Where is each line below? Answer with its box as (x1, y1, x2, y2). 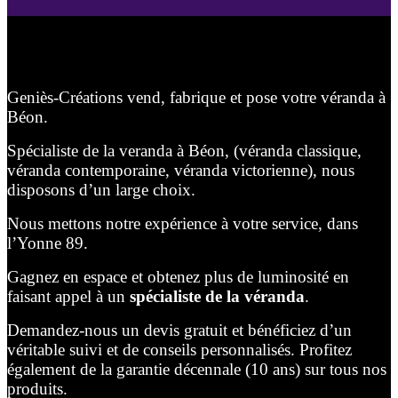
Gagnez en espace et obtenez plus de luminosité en (7, 267, 349, 286)
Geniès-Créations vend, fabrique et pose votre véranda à (7, 87, 386, 107)
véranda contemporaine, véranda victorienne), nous (7, 160, 354, 179)
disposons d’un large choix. (7, 179, 195, 199)
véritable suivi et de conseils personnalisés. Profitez (7, 339, 352, 359)
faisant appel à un (7, 286, 130, 306)
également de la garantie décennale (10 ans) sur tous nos (7, 359, 386, 378)
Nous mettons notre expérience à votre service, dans (7, 213, 358, 233)
